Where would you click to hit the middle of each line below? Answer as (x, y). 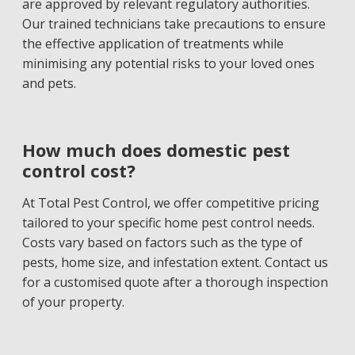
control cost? (78, 170)
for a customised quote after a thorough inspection (175, 282)
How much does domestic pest (156, 150)
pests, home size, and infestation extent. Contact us (175, 262)
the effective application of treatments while (153, 44)
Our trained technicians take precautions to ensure (174, 24)
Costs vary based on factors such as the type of (162, 242)
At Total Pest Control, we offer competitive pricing (170, 203)
